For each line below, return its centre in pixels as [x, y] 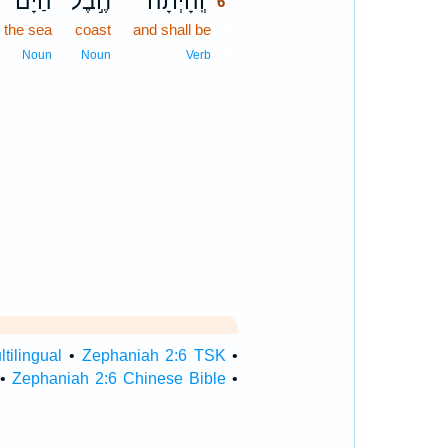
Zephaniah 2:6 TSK [153, 355]
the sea [28, 29]
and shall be [172, 29]
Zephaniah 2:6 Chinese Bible [119, 378]
